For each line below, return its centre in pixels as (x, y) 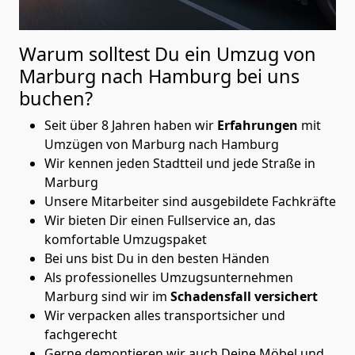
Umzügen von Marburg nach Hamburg (162, 144)
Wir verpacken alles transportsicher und (165, 315)
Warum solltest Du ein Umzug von (168, 53)
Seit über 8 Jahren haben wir (131, 125)
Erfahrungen (259, 125)
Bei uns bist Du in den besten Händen (157, 258)
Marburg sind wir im (107, 296)
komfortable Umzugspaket (126, 239)
